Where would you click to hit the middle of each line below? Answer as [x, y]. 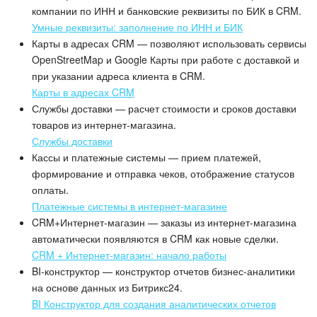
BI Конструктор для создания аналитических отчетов [154, 304]
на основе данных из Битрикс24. [107, 288]
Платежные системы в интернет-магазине [129, 206]
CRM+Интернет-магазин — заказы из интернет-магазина [164, 223]
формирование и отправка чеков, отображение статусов [163, 174]
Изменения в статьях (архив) [123, 21]
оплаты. [50, 190]
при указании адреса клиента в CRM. [119, 76]
